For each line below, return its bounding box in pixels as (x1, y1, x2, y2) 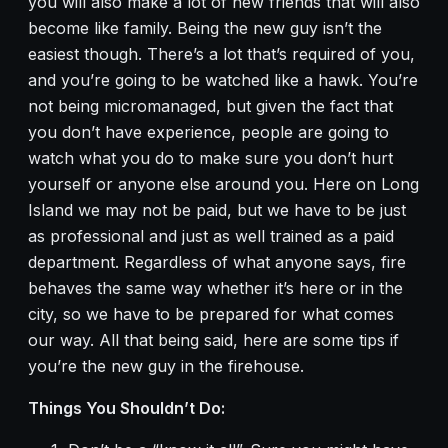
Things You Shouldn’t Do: (28, 398, 225, 419)
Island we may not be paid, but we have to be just (28, 200, 406, 221)
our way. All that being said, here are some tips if (28, 330, 399, 351)
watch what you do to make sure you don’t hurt (28, 148, 393, 169)
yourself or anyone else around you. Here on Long (28, 174, 419, 195)
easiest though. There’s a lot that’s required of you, (28, 44, 415, 65)
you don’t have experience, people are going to (28, 122, 389, 143)
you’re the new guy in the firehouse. (28, 356, 304, 377)
